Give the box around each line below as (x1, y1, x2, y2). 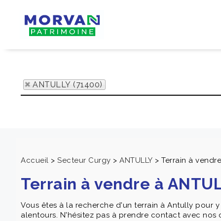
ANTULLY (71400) (33, 80, 103, 89)
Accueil (21, 156, 49, 165)
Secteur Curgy (57, 156, 111, 165)
